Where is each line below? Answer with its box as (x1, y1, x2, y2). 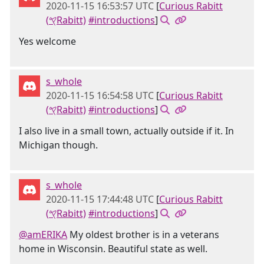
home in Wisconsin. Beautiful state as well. (19, 242, 207, 255)
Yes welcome (19, 35, 76, 48)
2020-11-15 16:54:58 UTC (46, 89, 154, 102)
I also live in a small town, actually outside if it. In (19, 124, 234, 137)
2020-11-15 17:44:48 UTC (46, 193, 154, 206)
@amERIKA (19, 228, 67, 241)
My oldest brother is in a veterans (67, 228, 219, 241)
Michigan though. (19, 138, 98, 151)
